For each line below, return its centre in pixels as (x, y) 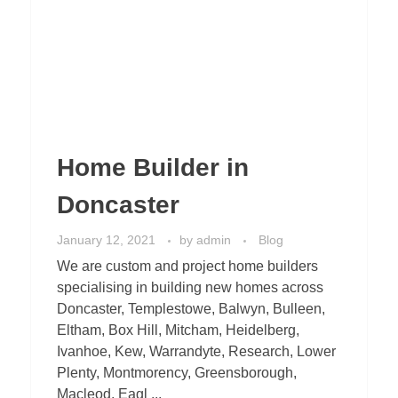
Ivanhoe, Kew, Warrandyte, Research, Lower (196, 352)
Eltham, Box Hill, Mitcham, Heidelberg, (178, 330)
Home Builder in (153, 168)
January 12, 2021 (106, 240)
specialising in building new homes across (190, 288)
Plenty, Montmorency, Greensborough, (177, 373)
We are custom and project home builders (187, 267)
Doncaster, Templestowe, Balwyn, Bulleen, (191, 309)
